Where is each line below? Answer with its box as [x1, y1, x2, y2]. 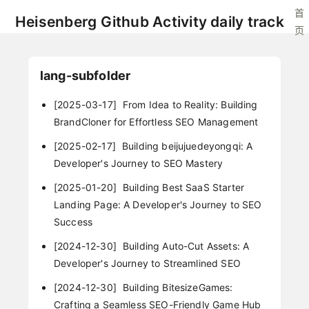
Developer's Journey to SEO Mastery [53, 157, 223, 169]
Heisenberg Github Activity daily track [15, 13, 284, 30]
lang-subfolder [40, 68, 131, 83]
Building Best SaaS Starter [119, 181, 245, 194]
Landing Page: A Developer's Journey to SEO [53, 199, 262, 211]
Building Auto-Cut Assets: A [119, 240, 250, 252]
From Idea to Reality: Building [119, 98, 258, 110]
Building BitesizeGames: [119, 281, 233, 294]
